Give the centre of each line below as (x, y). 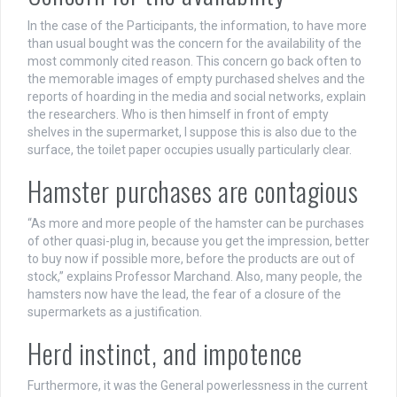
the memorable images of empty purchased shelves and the (196, 79)
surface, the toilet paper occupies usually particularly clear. (190, 150)
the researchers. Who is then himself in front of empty (178, 115)
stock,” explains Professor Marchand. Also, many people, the (195, 277)
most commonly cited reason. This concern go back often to (195, 62)
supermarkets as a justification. (115, 312)
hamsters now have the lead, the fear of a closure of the (184, 295)
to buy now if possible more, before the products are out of (191, 259)
